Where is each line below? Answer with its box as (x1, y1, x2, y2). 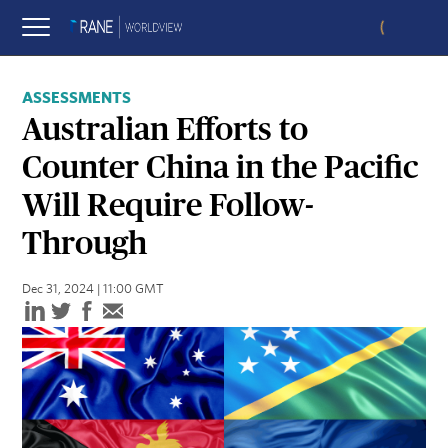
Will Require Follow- (22, 190, 315, 223)
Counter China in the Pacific (22, 152, 419, 185)
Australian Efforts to (22, 114, 309, 147)
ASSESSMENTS (22, 90, 132, 106)
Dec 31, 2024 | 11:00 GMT (22, 283, 165, 297)
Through (22, 228, 148, 261)
